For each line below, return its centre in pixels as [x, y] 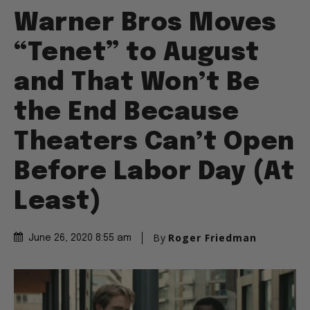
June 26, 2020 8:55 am [80, 238]
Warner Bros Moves [145, 24]
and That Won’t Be [137, 83]
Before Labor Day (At [154, 173]
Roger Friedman [212, 238]
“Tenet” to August [137, 54]
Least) [57, 202]
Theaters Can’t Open [154, 143]
